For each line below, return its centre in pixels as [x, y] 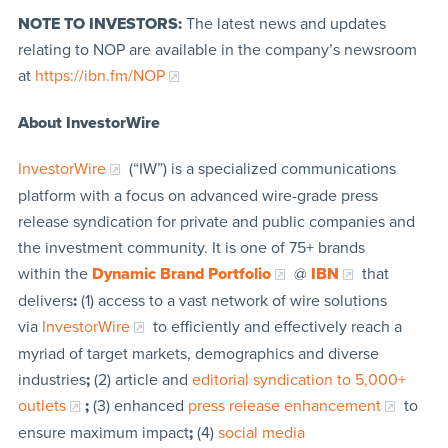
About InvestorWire [88, 122]
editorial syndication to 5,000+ [298, 379]
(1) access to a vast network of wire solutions [231, 300]
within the [54, 273]
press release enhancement [284, 405]
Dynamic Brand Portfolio [181, 273]
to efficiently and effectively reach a [275, 326]
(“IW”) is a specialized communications [260, 168]
